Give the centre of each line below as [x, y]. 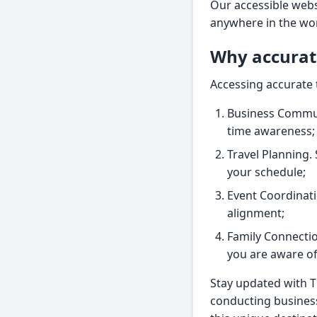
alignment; [256, 213]
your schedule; [266, 172]
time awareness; [271, 131]
